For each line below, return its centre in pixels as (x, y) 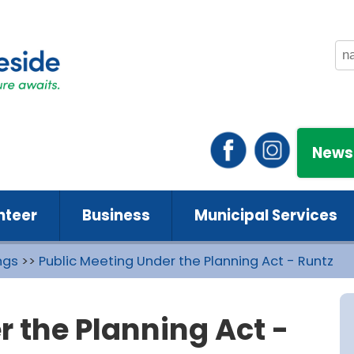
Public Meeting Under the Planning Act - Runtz (186, 261)
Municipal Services (265, 216)
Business (116, 216)
